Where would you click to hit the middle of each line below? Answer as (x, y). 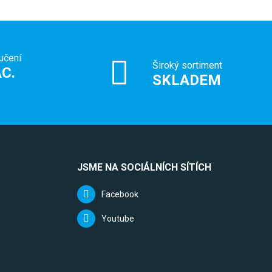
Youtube (118, 219)
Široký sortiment (188, 66)
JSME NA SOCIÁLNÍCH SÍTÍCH (144, 168)
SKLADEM (187, 80)
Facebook (120, 195)
